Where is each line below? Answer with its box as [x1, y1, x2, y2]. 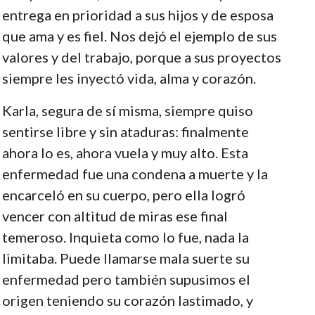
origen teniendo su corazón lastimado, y [1, 291, 253, 309]
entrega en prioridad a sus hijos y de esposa [1, 6, 274, 23]
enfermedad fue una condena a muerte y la [1, 165, 268, 182]
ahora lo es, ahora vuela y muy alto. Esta [1, 143, 248, 161]
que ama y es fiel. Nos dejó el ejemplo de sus [1, 27, 277, 44]
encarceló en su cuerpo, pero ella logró [1, 186, 245, 203]
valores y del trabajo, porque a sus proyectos [1, 48, 281, 65]
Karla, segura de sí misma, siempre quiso [1, 101, 253, 119]
